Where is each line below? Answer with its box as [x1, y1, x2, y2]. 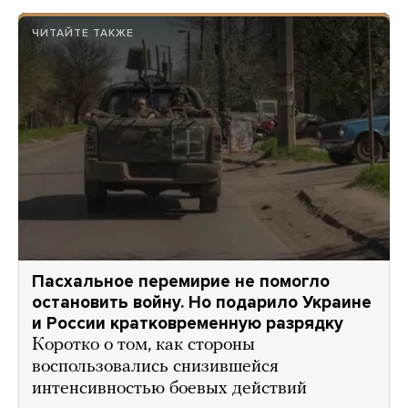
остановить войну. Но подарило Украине [32, 291, 372, 312]
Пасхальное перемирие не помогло [32, 270, 330, 291]
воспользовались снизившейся [32, 357, 279, 376]
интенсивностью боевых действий [32, 379, 307, 398]
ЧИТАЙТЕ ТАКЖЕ [32, 26, 134, 39]
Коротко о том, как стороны [32, 335, 255, 354]
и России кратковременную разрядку [32, 312, 343, 333]
